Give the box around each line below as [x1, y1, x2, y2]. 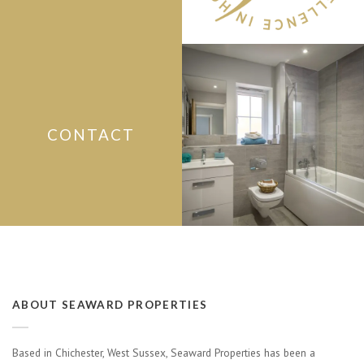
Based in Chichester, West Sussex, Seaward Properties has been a [12, 345, 315, 360]
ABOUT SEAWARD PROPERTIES [12, 298, 208, 311]
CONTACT [47, 125, 135, 144]
